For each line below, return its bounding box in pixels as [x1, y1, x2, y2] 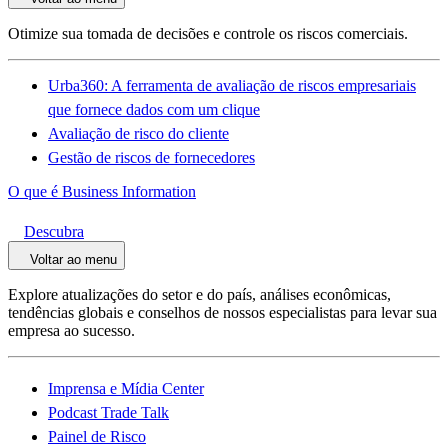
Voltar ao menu [30, 252, 117, 267]
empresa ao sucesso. [8, 322, 135, 339]
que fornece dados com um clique [48, 101, 260, 118]
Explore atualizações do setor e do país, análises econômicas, [8, 286, 391, 303]
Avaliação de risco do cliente [48, 125, 229, 142]
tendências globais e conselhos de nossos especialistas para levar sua [8, 304, 437, 321]
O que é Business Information [8, 183, 196, 200]
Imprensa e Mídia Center [48, 380, 204, 397]
